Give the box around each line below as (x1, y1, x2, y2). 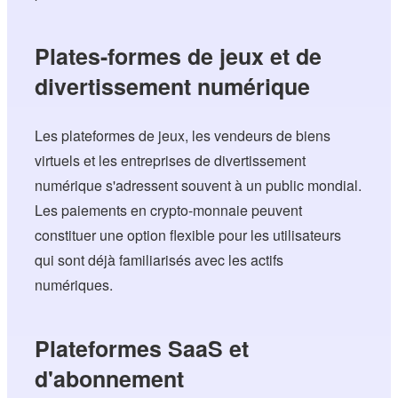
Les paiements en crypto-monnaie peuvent (35, 200, 303, 221)
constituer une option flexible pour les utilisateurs (35, 225, 342, 246)
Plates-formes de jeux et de (35, 40, 322, 73)
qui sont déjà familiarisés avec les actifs (35, 250, 284, 271)
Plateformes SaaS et (35, 332, 250, 365)
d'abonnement (35, 362, 185, 395)
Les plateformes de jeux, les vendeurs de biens (35, 125, 331, 147)
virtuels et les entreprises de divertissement (35, 150, 306, 171)
